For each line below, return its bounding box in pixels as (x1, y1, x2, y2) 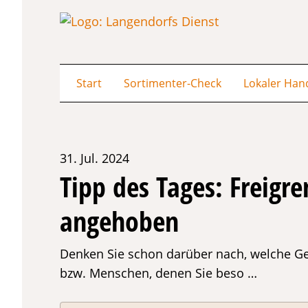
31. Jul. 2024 (60, 150, 129, 166)
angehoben (60, 202, 179, 240)
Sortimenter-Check (124, 76, 221, 91)
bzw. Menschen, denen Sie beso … (60, 265, 257, 281)
